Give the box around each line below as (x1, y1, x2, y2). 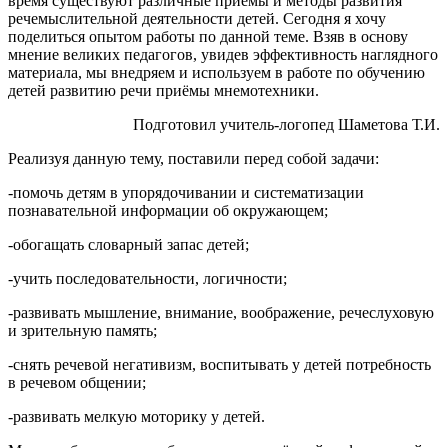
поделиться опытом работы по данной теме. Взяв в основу (8, 27, 408, 45)
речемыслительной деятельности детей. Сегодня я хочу (8, 9, 386, 27)
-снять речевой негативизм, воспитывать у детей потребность (8, 355, 431, 373)
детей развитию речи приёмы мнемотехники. (8, 81, 319, 99)
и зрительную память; (8, 321, 157, 339)
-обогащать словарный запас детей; (8, 235, 249, 253)
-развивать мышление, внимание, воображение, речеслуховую (8, 303, 434, 321)
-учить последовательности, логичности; (8, 269, 287, 287)
